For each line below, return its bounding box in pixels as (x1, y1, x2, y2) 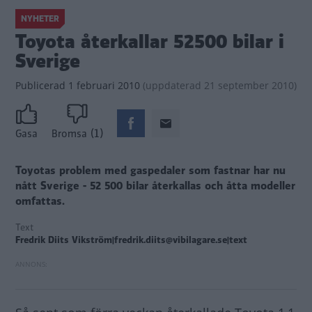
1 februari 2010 (65, 79, 140, 92)
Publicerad (15, 79, 65, 92)
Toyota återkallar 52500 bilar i (15, 29, 284, 55)
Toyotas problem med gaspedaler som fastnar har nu (15, 163, 286, 179)
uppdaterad (146, 79, 201, 92)
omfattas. (15, 194, 65, 210)
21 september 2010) (201, 79, 297, 92)
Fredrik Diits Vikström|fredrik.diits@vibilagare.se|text (15, 233, 247, 247)
